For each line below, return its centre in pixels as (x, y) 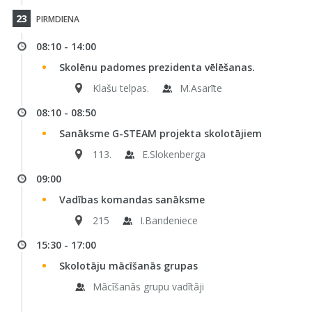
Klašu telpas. (120, 88)
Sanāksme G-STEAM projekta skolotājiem (160, 133)
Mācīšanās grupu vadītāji (148, 287)
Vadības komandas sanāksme (132, 200)
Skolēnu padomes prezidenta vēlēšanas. (157, 67)
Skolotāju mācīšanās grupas (128, 266)
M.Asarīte (201, 88)
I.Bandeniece (169, 220)
